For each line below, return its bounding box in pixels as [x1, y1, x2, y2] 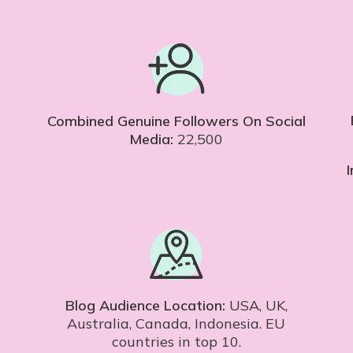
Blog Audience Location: [65, 296, 225, 315]
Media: [129, 130, 174, 149]
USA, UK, [225, 296, 288, 315]
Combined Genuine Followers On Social [46, 112, 306, 131]
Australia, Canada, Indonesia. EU [67, 314, 286, 333]
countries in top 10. [111, 333, 241, 351]
